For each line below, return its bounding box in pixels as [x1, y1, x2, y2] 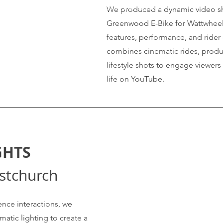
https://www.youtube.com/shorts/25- [34, 2, 156, 12]
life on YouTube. [107, 74, 164, 84]
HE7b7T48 [34, 12, 69, 21]
